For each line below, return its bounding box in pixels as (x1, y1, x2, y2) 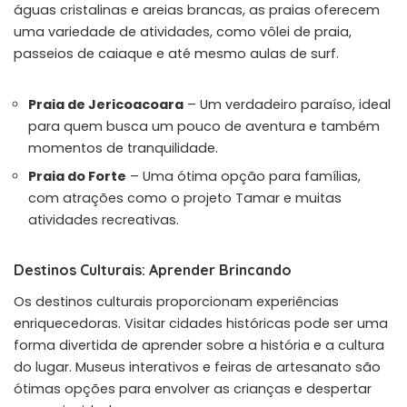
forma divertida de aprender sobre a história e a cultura (14, 335, 384, 354)
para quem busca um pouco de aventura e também (28, 116, 380, 135)
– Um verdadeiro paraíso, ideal (184, 94, 391, 114)
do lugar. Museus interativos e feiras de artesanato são (14, 357, 381, 376)
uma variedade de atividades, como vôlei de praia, (14, 22, 352, 41)
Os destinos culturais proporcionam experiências (14, 292, 339, 311)
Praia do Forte (28, 166, 126, 185)
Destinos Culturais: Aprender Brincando (14, 260, 292, 279)
